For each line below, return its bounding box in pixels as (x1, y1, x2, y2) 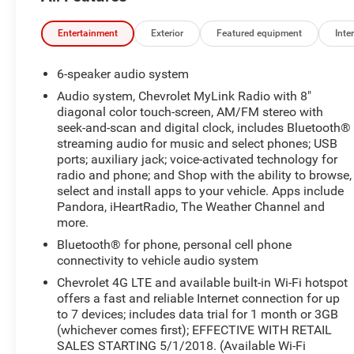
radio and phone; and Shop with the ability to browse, (57, 167, 352, 183)
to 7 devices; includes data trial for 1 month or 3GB (57, 306, 339, 322)
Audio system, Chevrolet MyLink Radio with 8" (57, 88, 312, 104)
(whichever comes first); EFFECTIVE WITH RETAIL (57, 322, 333, 337)
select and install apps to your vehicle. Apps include (57, 183, 345, 198)
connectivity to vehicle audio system (57, 252, 259, 268)
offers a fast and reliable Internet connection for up (57, 290, 341, 306)
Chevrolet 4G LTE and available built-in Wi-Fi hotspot (57, 274, 348, 290)
